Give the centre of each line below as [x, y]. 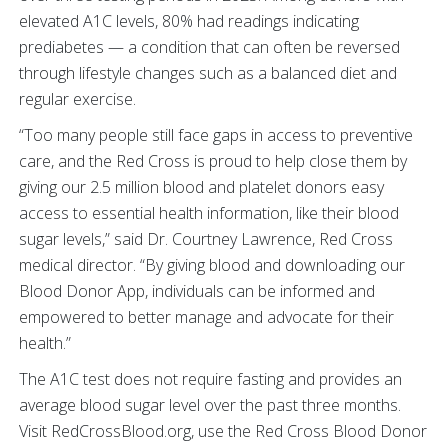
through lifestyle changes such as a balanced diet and [208, 73]
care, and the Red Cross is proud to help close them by [213, 161]
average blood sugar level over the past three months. [210, 405]
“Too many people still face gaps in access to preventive [216, 135]
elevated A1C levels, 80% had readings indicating [189, 21]
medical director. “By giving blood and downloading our [212, 265]
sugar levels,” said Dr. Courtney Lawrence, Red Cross [206, 239]
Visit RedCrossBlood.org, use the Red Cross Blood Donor [223, 431]
